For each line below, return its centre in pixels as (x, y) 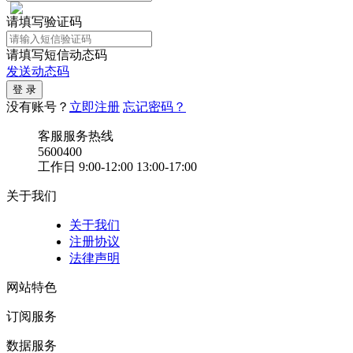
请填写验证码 (44, 21)
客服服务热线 (76, 136)
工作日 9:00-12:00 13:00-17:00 (117, 166)
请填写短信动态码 (57, 54)
